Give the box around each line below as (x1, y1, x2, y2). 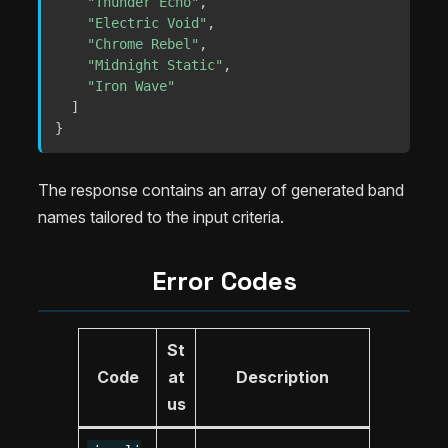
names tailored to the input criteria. (38, 207, 284, 228)
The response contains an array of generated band (38, 180, 404, 201)
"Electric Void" (87, 15, 207, 32)
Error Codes (151, 264, 297, 299)
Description (236, 367, 329, 388)
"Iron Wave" (87, 78, 175, 95)
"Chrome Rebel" (87, 36, 199, 53)
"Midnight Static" (87, 57, 223, 74)
